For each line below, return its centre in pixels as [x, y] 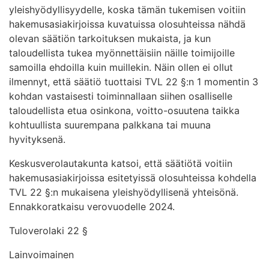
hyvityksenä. [37, 139]
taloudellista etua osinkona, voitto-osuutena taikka [124, 110]
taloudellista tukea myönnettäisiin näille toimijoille [122, 53]
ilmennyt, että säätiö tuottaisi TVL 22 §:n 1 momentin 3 [134, 81]
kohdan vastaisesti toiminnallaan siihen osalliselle [121, 96]
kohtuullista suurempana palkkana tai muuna [110, 125]
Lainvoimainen [41, 254]
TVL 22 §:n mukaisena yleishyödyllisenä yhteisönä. [124, 192]
